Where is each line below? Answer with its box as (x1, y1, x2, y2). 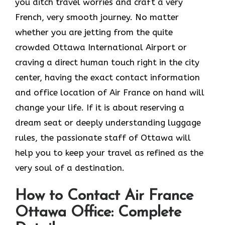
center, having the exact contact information (15, 72, 200, 82)
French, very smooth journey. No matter (15, 12, 179, 22)
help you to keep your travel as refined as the (15, 147, 203, 158)
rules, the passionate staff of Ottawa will (15, 132, 191, 143)
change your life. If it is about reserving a (15, 102, 184, 113)
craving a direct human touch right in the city (15, 57, 199, 67)
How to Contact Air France (15, 188, 193, 204)
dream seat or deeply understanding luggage (15, 117, 201, 128)
